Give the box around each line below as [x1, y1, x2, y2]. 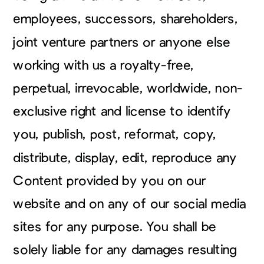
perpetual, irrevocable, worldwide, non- [13, 81, 243, 95]
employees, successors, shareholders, [13, 12, 238, 26]
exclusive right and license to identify [13, 104, 232, 118]
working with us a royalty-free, [13, 58, 194, 72]
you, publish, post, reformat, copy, [13, 127, 216, 141]
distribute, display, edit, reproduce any [13, 151, 237, 164]
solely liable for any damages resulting [13, 243, 237, 257]
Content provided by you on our [13, 174, 206, 187]
